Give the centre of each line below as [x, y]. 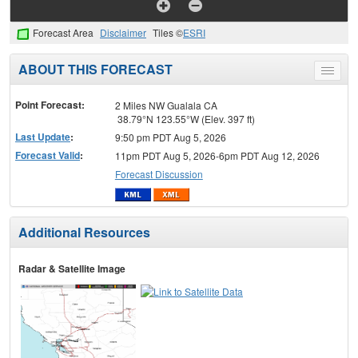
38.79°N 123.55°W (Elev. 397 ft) [185, 119]
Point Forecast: [50, 105]
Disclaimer [123, 33]
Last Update [43, 137]
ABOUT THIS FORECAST [95, 70]
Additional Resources [84, 232]
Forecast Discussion [159, 174]
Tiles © [168, 33]
